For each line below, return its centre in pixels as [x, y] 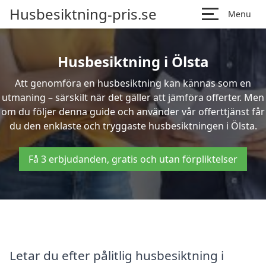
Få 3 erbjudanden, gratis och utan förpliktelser [133, 159]
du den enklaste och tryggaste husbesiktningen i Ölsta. [133, 126]
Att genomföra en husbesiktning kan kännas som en [133, 83]
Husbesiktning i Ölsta [133, 61]
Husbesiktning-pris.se [83, 14]
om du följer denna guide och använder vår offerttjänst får [133, 112]
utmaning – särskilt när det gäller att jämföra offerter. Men [133, 97]
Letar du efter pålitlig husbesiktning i [117, 255]
